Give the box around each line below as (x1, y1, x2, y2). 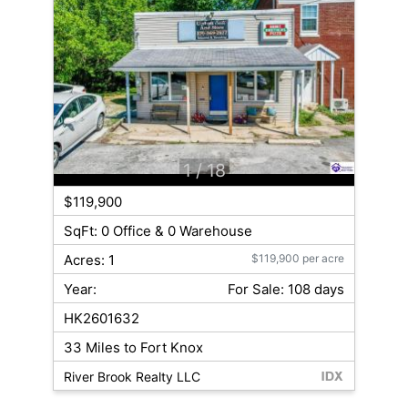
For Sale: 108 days (228, 280, 345, 299)
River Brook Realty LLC (63, 369, 200, 385)
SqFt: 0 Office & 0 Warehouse (63, 222, 252, 240)
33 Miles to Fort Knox (63, 339, 203, 357)
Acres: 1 (63, 251, 115, 270)
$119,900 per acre (251, 251, 345, 266)
